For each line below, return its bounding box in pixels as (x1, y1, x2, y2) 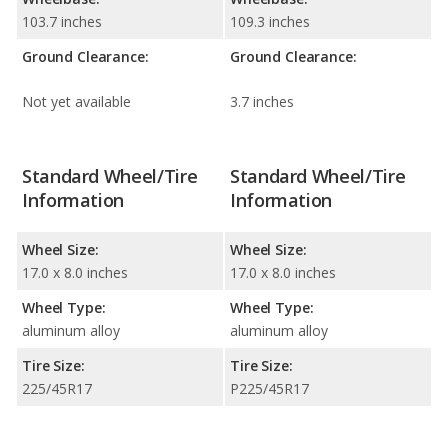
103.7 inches (22, 11, 102, 31)
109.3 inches (230, 11, 310, 31)
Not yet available (22, 91, 131, 111)
